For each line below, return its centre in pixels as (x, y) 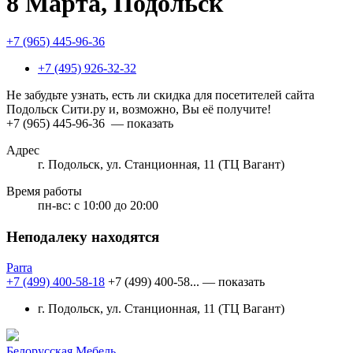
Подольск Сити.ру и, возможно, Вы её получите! (139, 110)
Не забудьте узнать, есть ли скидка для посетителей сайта (160, 95)
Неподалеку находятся (83, 237)
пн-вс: (54, 206)
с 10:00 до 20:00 (116, 206)
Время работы (44, 191)
